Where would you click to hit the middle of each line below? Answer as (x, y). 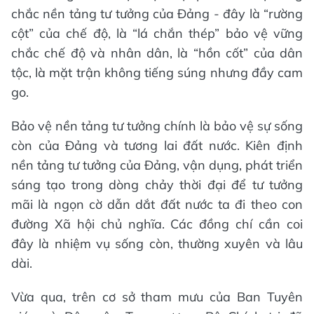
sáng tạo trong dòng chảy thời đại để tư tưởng (157, 184)
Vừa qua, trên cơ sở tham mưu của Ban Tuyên (157, 296)
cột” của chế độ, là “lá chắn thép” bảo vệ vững (157, 33)
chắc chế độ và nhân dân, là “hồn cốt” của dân (157, 53)
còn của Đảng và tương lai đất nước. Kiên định (157, 145)
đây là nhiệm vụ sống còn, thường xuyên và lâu (157, 243)
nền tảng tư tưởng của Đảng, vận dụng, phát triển (157, 165)
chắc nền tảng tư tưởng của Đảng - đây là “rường (157, 13)
